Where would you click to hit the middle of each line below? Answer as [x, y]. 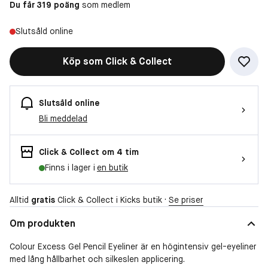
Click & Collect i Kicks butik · [112, 200]
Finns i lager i [71, 167]
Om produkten [42, 223]
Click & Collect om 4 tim [89, 152]
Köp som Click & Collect [117, 61]
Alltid [20, 200]
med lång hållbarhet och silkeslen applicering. [97, 259]
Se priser [186, 200]
